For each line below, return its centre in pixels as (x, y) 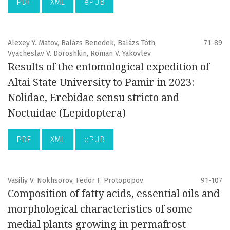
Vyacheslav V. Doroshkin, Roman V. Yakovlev (79, 54)
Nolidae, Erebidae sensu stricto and (93, 98)
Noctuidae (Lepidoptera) (67, 113)
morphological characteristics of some (100, 209)
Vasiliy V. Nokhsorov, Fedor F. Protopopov (75, 181)
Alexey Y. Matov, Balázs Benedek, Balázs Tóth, (82, 43)
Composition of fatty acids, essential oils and (114, 194)
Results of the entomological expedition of (109, 67)
